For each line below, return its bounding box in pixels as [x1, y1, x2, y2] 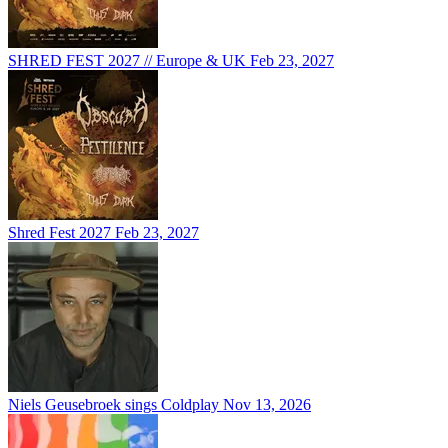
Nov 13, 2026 [223, 396, 311, 414]
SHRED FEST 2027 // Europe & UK [8, 52, 250, 70]
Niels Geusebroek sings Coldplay [8, 396, 219, 414]
